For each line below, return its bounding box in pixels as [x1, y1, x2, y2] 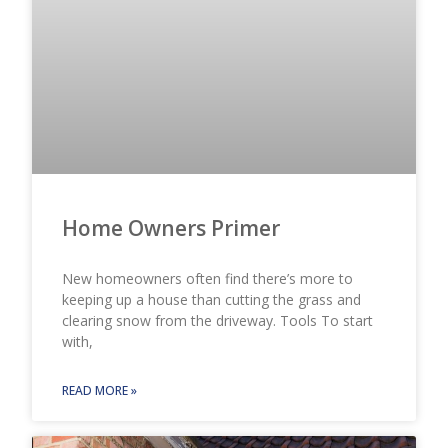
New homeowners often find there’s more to [62, 269, 354, 289]
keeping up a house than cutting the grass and [62, 290, 362, 310]
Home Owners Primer [62, 214, 281, 243]
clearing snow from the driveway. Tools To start [62, 311, 374, 331]
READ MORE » [62, 382, 138, 400]
